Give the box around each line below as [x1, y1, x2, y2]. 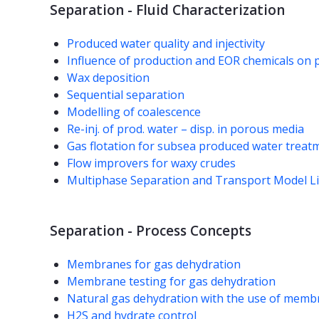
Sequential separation [67, 87, 184, 103]
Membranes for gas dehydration [67, 256, 241, 273]
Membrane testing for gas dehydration [67, 273, 276, 290]
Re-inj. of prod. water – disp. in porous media [67, 121, 304, 137]
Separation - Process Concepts [50, 221, 251, 241]
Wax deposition [67, 70, 150, 86]
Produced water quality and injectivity [67, 36, 265, 52]
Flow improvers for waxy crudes [67, 155, 236, 172]
